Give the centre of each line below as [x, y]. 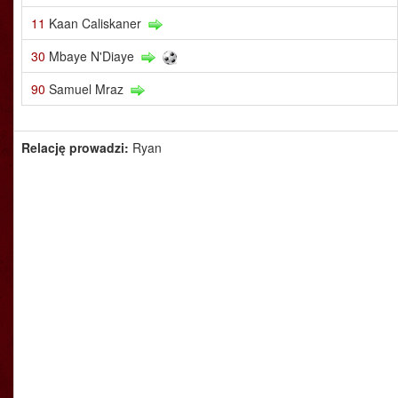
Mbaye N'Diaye [92, 56]
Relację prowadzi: [77, 147]
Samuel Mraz [86, 89]
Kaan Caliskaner [95, 23]
